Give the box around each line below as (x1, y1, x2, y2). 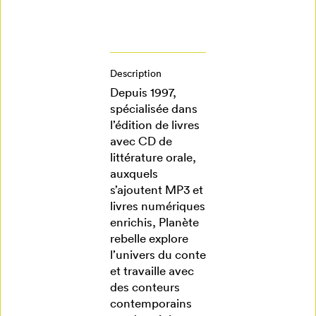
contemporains (109, 296, 192, 311)
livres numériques (109, 198, 205, 214)
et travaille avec (109, 263, 194, 279)
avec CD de (109, 133, 172, 149)
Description (109, 67, 162, 80)
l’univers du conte (109, 247, 206, 262)
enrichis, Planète (109, 214, 199, 230)
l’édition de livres (109, 117, 200, 133)
